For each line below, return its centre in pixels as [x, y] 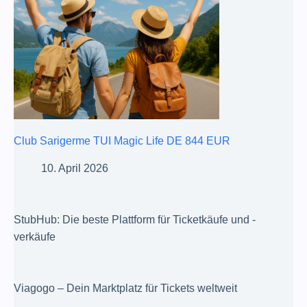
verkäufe [35, 236]
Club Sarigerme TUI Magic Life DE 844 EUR [122, 140]
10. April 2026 [75, 168]
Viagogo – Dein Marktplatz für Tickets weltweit [125, 288]
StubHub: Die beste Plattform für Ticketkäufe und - [135, 219]
